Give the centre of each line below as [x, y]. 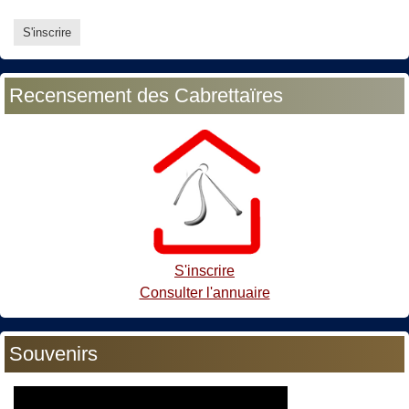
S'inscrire [204, 271]
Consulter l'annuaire [204, 293]
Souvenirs [53, 354]
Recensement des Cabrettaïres [146, 95]
